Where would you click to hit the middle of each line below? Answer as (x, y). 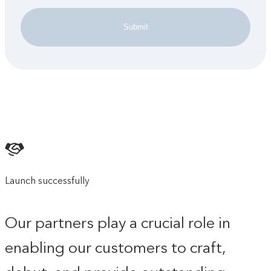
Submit (135, 27)
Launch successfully (47, 180)
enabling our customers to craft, (115, 248)
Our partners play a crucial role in (118, 223)
